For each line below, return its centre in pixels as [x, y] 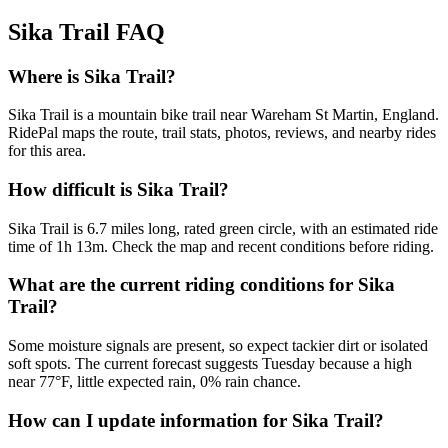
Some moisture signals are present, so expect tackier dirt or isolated [218, 346]
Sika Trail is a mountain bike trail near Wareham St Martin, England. [223, 115]
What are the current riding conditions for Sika [201, 285]
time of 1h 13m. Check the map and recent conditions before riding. [221, 246]
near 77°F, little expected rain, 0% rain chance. [154, 382]
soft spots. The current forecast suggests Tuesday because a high [210, 364]
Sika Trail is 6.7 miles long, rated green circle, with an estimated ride [223, 228]
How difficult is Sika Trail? [118, 189]
